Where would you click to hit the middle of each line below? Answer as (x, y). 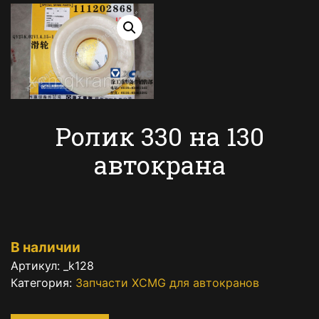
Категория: (43, 282)
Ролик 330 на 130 (159, 136)
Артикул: (37, 265)
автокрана (159, 164)
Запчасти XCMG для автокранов (167, 282)
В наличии (46, 247)
